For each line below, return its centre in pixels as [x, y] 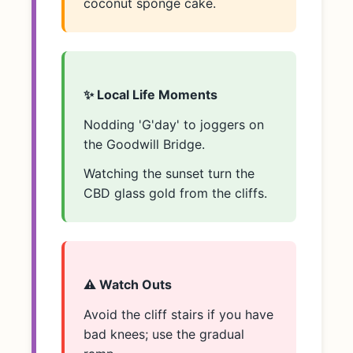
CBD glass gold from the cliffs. [175, 193]
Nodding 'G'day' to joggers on [174, 124]
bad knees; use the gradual [164, 334]
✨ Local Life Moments [150, 94]
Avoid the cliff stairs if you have [178, 315]
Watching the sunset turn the [169, 173]
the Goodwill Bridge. [144, 144]
